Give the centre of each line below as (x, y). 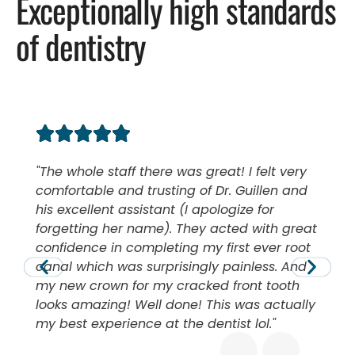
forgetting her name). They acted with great (176, 228)
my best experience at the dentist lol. (154, 323)
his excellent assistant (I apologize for (155, 209)
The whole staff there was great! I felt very (173, 171)
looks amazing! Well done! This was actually (176, 304)
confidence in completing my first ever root (173, 247)
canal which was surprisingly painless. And (171, 266)
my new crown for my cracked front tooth (168, 285)
